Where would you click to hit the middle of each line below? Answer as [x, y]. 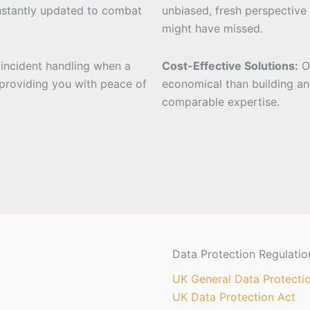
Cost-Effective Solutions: [230, 66]
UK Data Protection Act [234, 297]
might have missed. [212, 29]
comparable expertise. [221, 102]
